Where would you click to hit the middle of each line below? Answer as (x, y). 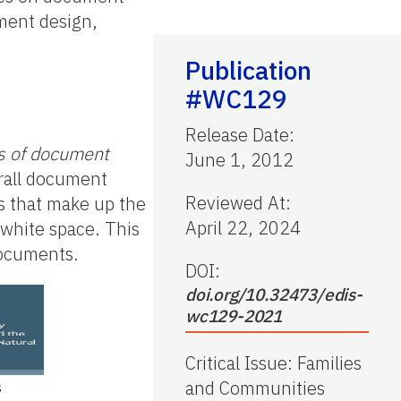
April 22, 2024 (243, 227)
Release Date (237, 134)
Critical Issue (236, 363)
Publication (248, 70)
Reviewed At (235, 202)
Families (329, 363)
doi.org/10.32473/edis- (274, 294)
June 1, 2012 (239, 159)
